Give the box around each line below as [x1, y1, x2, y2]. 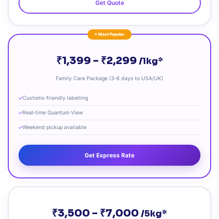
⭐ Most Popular [94, 32, 125, 37]
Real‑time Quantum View [22, 109, 83, 116]
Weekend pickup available [22, 124, 87, 131]
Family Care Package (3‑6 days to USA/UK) [56, 75, 163, 82]
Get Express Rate [85, 152, 134, 159]
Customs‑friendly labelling [22, 95, 88, 102]
